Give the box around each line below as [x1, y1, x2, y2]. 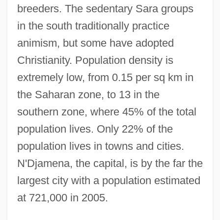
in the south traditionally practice [17, 19, 169, 32]
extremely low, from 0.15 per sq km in [17, 71, 193, 83]
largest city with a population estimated [17, 174, 200, 187]
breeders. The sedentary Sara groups [17, 2, 193, 15]
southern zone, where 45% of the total [17, 105, 196, 118]
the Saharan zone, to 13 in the [17, 88, 160, 101]
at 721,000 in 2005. [17, 191, 108, 204]
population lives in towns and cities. [17, 139, 184, 152]
